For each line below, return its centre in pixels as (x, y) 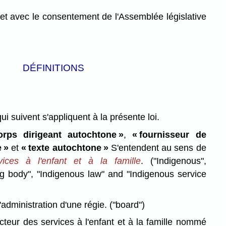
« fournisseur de (166, 134)
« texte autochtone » (65, 148)
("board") (127, 205)
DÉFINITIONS (53, 67)
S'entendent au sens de (158, 148)
